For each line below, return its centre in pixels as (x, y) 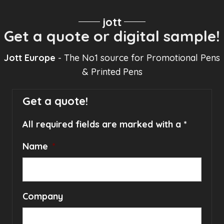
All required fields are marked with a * (105, 124)
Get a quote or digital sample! (112, 36)
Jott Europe (30, 57)
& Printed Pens (112, 71)
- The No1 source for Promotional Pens (138, 57)
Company (43, 196)
